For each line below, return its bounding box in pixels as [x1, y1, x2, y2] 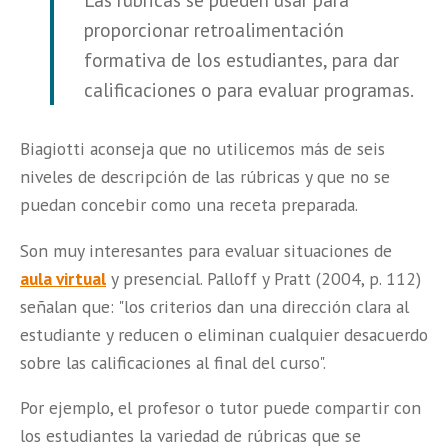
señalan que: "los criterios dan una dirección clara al [20, 294, 409, 318]
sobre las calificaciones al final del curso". [20, 350, 326, 374]
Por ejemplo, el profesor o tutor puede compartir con [20, 396, 421, 420]
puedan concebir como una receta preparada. [20, 193, 358, 217]
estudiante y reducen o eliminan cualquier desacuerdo [20, 322, 428, 346]
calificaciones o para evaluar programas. [84, 77, 414, 103]
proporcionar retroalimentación [84, 17, 344, 43]
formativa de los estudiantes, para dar [84, 47, 399, 73]
